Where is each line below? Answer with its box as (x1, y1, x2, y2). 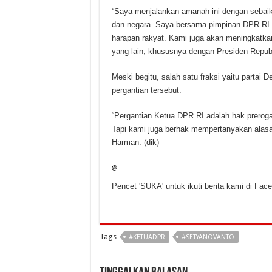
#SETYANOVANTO (181, 233, 234, 242)
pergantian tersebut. (111, 86, 182, 95)
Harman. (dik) (111, 138, 159, 148)
